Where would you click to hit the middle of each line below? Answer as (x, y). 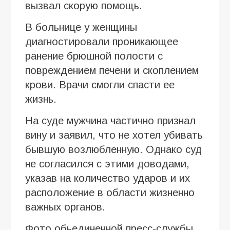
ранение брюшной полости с (94, 56)
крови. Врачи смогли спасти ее (100, 85)
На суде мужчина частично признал (110, 121)
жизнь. (41, 99)
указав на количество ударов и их (108, 178)
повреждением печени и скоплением (112, 71)
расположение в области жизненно (110, 193)
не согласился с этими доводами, (107, 164)
